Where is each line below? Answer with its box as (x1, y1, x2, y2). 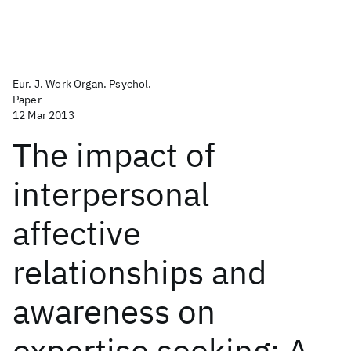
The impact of (13, 133, 215, 176)
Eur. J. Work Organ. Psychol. (13, 77, 152, 91)
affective (13, 212, 141, 255)
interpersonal (13, 172, 209, 215)
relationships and (13, 251, 266, 294)
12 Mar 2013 (13, 108, 74, 122)
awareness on (13, 290, 215, 333)
